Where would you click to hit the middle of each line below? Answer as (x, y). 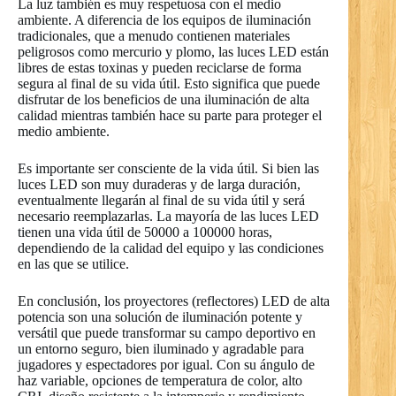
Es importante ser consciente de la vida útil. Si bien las (168, 168)
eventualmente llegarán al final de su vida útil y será (161, 200)
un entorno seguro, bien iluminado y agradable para (161, 348)
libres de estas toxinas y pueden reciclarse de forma (160, 67)
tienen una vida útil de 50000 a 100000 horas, (145, 232)
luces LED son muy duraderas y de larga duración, (159, 184)
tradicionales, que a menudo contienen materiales (154, 35)
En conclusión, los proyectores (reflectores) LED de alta (174, 301)
